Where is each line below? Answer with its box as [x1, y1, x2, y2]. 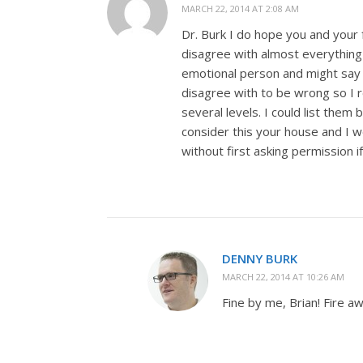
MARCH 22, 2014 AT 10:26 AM [222, 271, 344, 283]
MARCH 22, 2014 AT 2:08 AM [181, 2, 299, 15]
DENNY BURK [222, 250, 297, 267]
